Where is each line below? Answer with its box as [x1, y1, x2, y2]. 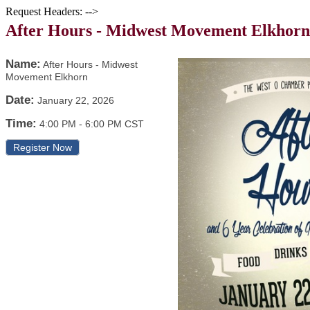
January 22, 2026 [37, 95, 114, 106]
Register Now [13, 142, 72, 153]
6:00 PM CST [85, 118, 144, 129]
